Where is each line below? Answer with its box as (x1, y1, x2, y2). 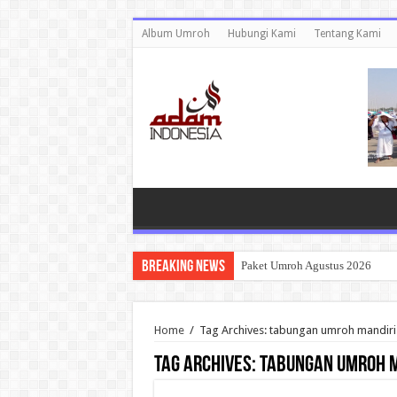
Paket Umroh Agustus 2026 (240, 259, 371, 272)
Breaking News (141, 259, 225, 276)
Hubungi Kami (227, 27, 296, 40)
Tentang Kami (313, 27, 381, 40)
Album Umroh (141, 27, 210, 40)
